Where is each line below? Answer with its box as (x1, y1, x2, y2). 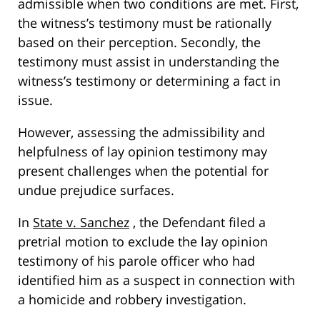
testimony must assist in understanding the (18, 53, 279, 71)
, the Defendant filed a (129, 214, 266, 231)
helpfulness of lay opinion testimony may (18, 143, 267, 161)
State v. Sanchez (33, 214, 129, 231)
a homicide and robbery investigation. (18, 291, 246, 309)
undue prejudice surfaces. (18, 181, 174, 199)
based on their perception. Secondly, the (18, 34, 261, 51)
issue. (18, 91, 53, 109)
